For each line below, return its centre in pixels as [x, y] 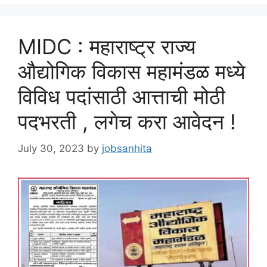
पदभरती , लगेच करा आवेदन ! [127, 122]
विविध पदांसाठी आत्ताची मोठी [122, 97]
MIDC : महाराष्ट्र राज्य [107, 47]
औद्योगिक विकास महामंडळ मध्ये [131, 72]
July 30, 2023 [51, 148]
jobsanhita [127, 148]
